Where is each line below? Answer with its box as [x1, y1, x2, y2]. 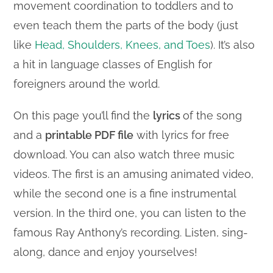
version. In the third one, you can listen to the [13, 207, 247, 219]
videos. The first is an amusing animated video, [13, 168, 254, 180]
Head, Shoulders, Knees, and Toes [35, 38, 211, 51]
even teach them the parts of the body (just [13, 19, 239, 32]
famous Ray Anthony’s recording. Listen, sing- [13, 226, 249, 239]
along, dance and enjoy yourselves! [13, 246, 198, 258]
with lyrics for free [133, 129, 230, 141]
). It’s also [210, 38, 255, 51]
